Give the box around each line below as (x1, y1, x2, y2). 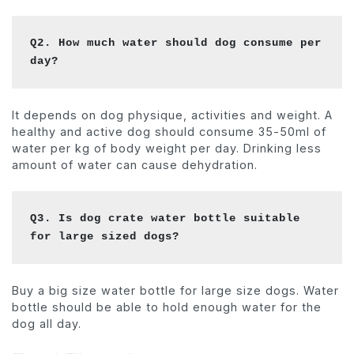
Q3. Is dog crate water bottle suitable (30, 211, 301, 224)
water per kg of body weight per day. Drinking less (12, 141, 322, 155)
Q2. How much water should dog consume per (30, 36, 322, 49)
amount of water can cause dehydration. (12, 157, 258, 171)
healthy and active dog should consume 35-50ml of (12, 124, 326, 138)
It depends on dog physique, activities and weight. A (12, 107, 333, 122)
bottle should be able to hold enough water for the (12, 299, 322, 314)
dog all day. (12, 316, 81, 330)
